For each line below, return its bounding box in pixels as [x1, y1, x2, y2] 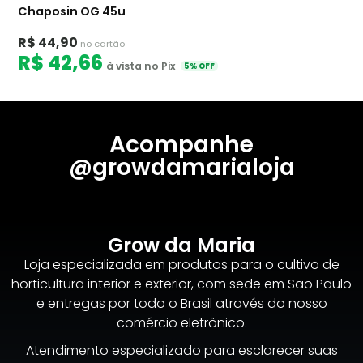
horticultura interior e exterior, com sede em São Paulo [11, 275, 352, 294]
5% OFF [184, 60, 216, 71]
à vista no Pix [105, 59, 176, 74]
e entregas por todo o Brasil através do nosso [36, 294, 327, 314]
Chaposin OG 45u [17, 2, 126, 19]
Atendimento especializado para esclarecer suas [25, 341, 338, 361]
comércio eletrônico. [116, 314, 247, 333]
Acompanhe [109, 129, 254, 161]
